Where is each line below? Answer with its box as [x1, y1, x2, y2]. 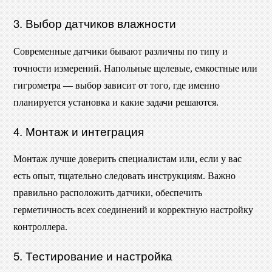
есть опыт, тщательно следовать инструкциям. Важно [13, 171, 236, 182]
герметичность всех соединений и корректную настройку [13, 205, 253, 216]
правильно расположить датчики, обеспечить [13, 188, 202, 199]
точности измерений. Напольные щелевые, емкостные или [13, 63, 257, 73]
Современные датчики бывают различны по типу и [13, 46, 228, 56]
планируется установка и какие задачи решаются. [13, 97, 219, 107]
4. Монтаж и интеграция [13, 123, 144, 139]
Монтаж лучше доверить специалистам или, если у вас [13, 154, 242, 165]
